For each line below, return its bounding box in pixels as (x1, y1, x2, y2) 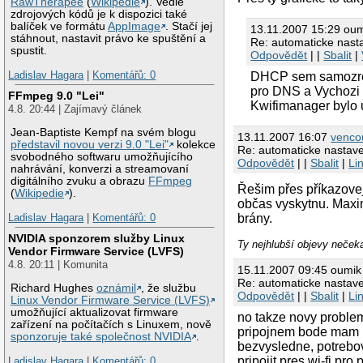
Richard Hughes (11, 282, 97, 295)
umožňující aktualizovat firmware (11, 306, 179, 319)
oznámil (96, 282, 137, 295)
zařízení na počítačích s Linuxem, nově (11, 318, 212, 331)
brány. (237, 211, 273, 226)
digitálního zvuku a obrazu (11, 175, 149, 188)
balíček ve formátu (11, 20, 109, 33)
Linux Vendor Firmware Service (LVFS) (11, 294, 211, 307)
